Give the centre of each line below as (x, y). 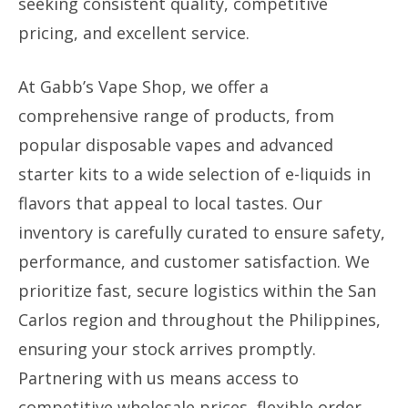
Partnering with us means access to (158, 378)
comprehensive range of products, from (176, 116)
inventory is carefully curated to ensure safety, (202, 232)
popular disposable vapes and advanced (176, 145)
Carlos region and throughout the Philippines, (199, 320)
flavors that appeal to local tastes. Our (170, 203)
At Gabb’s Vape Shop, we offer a (143, 87)
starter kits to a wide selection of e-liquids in (194, 174)
